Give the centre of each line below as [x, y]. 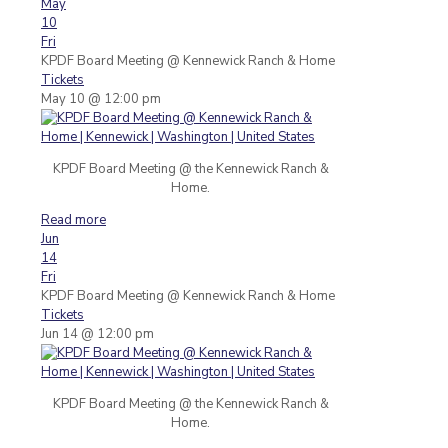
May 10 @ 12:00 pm [101, 98]
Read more [73, 219]
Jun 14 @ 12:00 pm [97, 333]
